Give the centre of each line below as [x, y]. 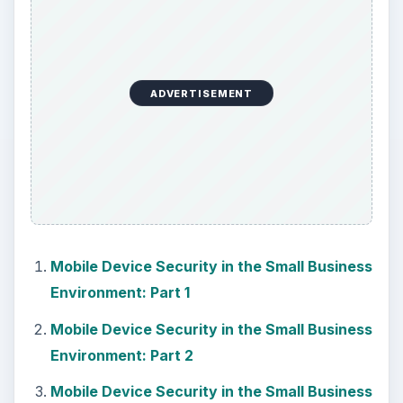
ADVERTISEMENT [201, 93]
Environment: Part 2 [121, 355]
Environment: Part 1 [120, 293]
